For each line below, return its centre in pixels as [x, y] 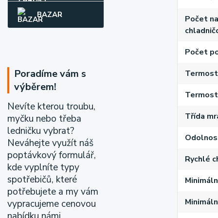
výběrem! [35, 87]
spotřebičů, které [42, 180]
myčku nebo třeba [44, 119]
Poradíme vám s [50, 74]
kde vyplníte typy [43, 167]
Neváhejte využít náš [50, 143]
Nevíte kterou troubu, [51, 107]
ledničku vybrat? [41, 131]
